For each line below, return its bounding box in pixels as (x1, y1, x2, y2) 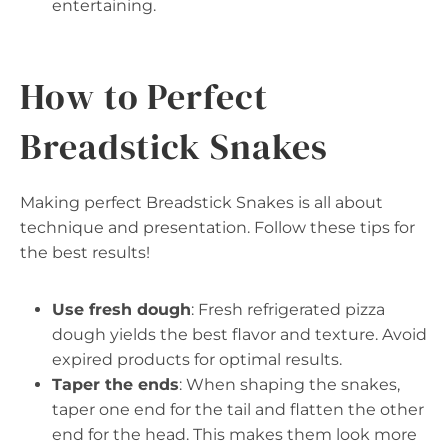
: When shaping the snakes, (179, 374, 400, 394)
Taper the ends (52, 374, 179, 394)
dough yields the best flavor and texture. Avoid (52, 324, 427, 344)
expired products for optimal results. (52, 349, 342, 369)
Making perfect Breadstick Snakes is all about (20, 192, 383, 212)
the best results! (20, 242, 150, 262)
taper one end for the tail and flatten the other (52, 399, 424, 419)
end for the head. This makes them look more (52, 424, 417, 444)
